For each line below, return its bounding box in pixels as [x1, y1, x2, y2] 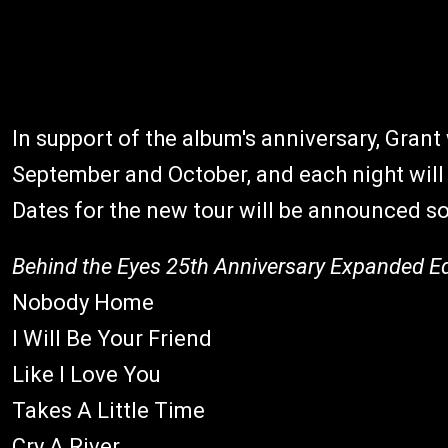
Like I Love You [12, 362, 161, 388]
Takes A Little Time [12, 398, 205, 424]
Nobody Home [12, 290, 154, 316]
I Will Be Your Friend [12, 326, 212, 352]
